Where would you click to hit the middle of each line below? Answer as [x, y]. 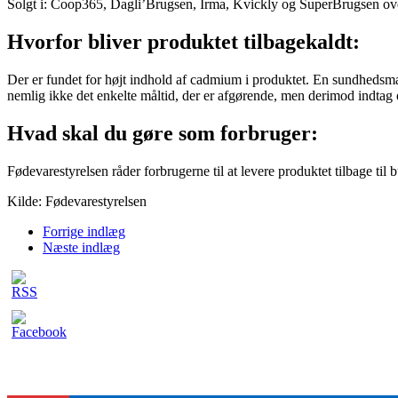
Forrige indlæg [84, 232]
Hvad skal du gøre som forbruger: [163, 134]
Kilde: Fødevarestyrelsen [77, 202]
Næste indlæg [81, 248]
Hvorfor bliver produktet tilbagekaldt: [183, 42]
